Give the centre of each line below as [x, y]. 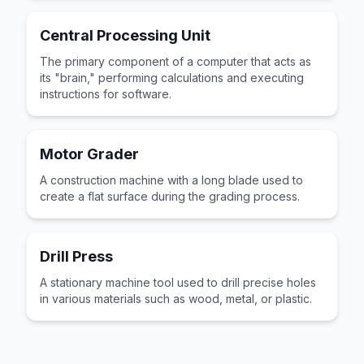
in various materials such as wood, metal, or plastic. [176, 299]
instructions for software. [106, 94]
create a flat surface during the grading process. [170, 196]
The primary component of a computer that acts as [175, 61]
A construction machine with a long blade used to [171, 180]
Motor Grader [89, 154]
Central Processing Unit [125, 35]
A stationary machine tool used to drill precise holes [178, 282]
